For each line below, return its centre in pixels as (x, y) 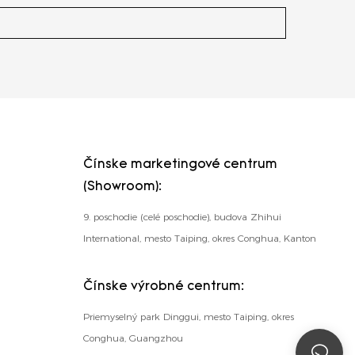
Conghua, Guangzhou (133, 338)
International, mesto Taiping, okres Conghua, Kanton (199, 239)
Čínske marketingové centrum (180, 165)
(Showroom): (122, 187)
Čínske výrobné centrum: (163, 287)
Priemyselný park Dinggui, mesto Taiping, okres (188, 317)
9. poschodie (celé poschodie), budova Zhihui (182, 217)
